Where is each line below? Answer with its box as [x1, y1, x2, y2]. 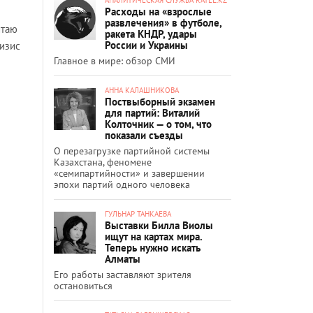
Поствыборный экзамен [105, 94, 215, 108]
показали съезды [105, 128, 183, 142]
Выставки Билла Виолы [105, 218, 213, 232]
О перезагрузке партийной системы [54, 144, 210, 157]
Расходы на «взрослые [105, 4, 212, 18]
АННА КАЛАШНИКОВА [105, 85, 179, 95]
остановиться [54, 279, 112, 292]
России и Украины [105, 38, 188, 52]
